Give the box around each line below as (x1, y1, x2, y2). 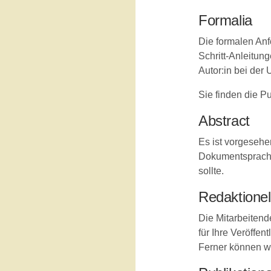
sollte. (198, 166, 224, 176)
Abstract (198, 113, 250, 129)
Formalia (198, 12, 252, 28)
